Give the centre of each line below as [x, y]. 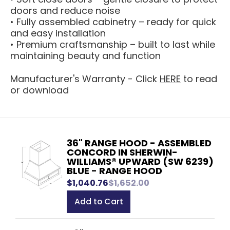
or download [40, 90]
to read [199, 79]
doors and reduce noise [65, 11]
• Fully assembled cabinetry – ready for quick [113, 22]
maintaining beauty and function [85, 56]
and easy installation [58, 33]
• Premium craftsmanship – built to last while [113, 44]
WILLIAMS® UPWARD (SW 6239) [140, 161]
